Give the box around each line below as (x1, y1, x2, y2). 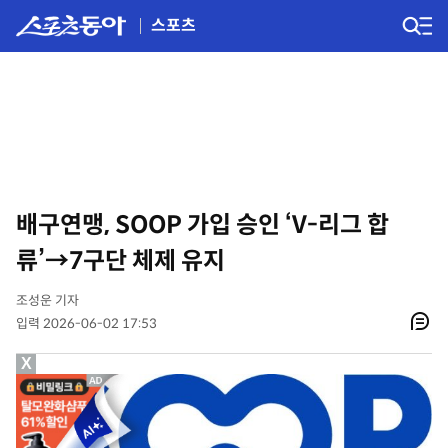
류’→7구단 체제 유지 (16, 246, 225, 276)
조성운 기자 (16, 292, 79, 309)
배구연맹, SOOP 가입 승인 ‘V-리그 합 (16, 210, 389, 240)
